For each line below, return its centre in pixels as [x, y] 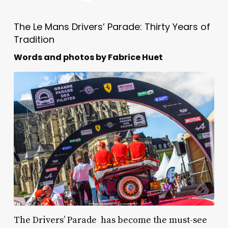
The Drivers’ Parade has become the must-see [110, 220]
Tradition [34, 39]
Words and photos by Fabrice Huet [88, 57]
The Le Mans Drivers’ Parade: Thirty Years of [112, 26]
